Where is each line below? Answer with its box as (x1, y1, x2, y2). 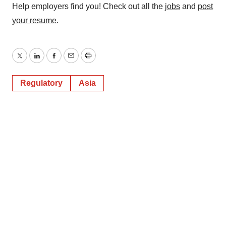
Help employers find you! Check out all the (12, 2, 165, 11)
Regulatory (20, 79, 63, 88)
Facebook (53, 57, 89, 66)
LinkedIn (36, 57, 67, 66)
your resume (12, 16, 56, 25)
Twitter (19, 57, 43, 66)
